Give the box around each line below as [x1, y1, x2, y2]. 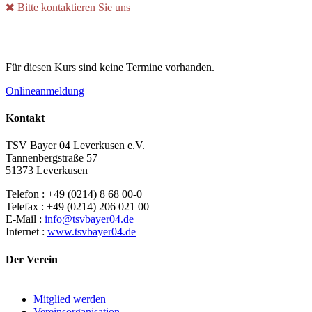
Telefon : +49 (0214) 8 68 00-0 [6, 188, 142, 201]
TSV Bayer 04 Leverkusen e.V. [6, 139, 145, 152]
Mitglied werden [33, 292, 106, 305]
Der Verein [6, 253, 58, 265]
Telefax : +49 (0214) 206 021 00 [6, 201, 149, 213]
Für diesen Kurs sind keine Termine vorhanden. [6, 61, 214, 73]
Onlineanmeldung [6, 84, 84, 97]
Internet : [6, 226, 47, 238]
